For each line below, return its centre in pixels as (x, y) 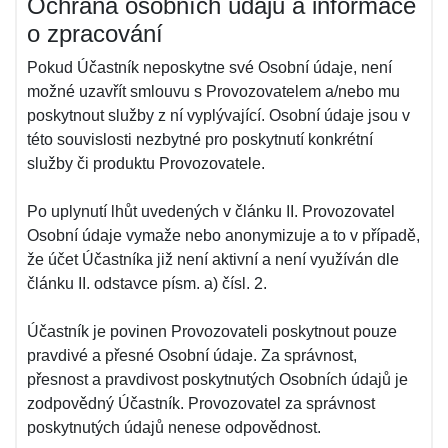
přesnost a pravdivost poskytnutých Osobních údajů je (217, 379)
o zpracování (95, 33)
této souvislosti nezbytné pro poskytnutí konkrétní (200, 139)
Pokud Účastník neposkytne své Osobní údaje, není (209, 67)
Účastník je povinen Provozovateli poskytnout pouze (212, 331)
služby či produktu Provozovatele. (146, 163)
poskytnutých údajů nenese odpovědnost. (174, 427)
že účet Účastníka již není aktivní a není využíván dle (213, 259)
